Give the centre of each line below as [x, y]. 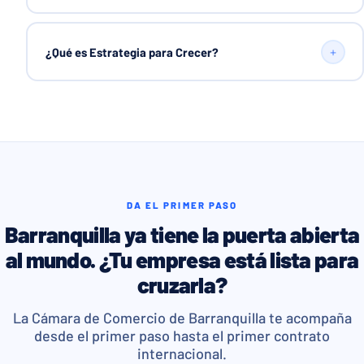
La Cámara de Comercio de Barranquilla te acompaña [182, 318]
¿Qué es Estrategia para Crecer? [132, 52]
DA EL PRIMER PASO [182, 205]
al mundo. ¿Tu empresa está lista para [182, 260]
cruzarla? [182, 285]
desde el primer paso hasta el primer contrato [182, 336]
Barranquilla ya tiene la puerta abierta [182, 234]
